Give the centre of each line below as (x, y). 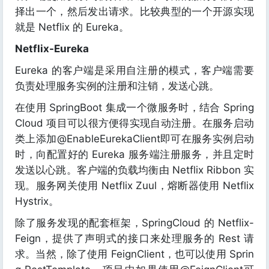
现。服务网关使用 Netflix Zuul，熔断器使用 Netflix (134, 186)
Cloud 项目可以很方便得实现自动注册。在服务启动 (134, 123)
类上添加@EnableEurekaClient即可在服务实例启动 (134, 139)
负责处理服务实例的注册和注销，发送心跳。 (117, 86)
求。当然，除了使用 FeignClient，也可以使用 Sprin (134, 254)
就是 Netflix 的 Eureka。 (72, 27)
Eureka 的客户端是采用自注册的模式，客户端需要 (134, 70)
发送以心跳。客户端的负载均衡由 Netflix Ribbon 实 (134, 170)
